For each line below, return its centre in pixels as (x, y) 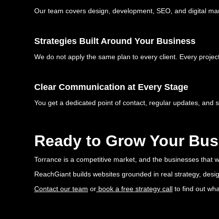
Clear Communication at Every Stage (111, 87)
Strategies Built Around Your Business (115, 41)
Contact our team (61, 189)
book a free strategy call (134, 189)
